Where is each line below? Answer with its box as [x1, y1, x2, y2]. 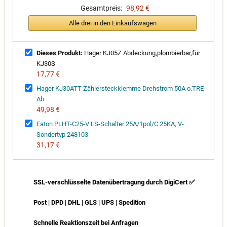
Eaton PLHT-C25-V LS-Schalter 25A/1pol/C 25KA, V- [36, 120, 184, 128]
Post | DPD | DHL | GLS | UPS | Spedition [33, 199, 145, 207]
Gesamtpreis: [80, 4, 122, 13]
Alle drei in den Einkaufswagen [69, 19, 157, 27]
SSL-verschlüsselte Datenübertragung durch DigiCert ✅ [33, 178, 195, 186]
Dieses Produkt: [36, 49, 83, 57]
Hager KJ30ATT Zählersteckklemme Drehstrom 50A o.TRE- [36, 85, 206, 93]
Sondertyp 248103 [36, 131, 88, 139]
